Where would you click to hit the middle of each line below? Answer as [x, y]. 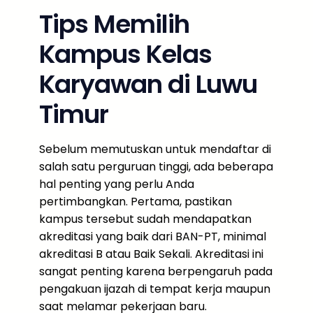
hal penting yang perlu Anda [117, 184]
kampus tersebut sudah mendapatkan [145, 219]
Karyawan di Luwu [148, 84]
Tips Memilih [114, 24]
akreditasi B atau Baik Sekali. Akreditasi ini [151, 254]
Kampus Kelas [125, 54]
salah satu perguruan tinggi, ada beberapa [156, 167]
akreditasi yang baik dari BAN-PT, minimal [153, 236]
